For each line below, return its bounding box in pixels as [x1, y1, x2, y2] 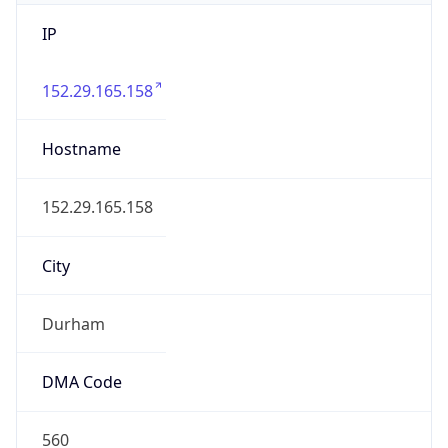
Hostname [41, 138, 121, 161]
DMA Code [41, 371, 122, 394]
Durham [41, 312, 105, 335]
